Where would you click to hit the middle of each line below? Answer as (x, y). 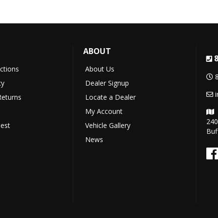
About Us (100, 69)
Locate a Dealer (110, 97)
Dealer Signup (107, 83)
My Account (104, 111)
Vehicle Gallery (108, 126)
